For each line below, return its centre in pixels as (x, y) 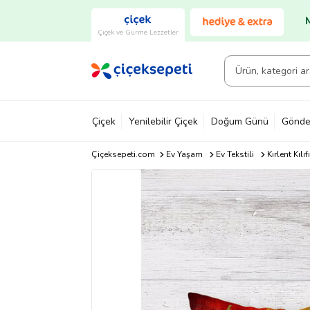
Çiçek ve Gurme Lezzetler (138, 32)
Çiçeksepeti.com (123, 154)
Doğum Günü (240, 121)
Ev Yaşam (184, 154)
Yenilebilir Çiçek (163, 121)
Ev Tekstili (235, 154)
